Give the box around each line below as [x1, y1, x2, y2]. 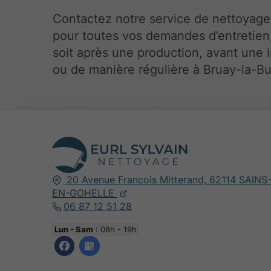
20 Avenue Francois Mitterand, [66, 173, 206, 186]
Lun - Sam [54, 224, 93, 235]
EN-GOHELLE [51, 186, 114, 199]
